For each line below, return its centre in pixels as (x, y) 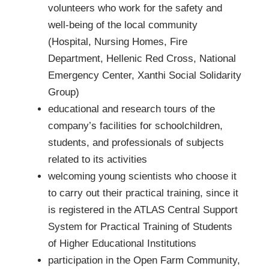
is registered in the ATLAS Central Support (143, 210)
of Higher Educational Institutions (122, 243)
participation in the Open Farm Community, (144, 260)
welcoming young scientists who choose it (142, 176)
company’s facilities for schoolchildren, (135, 125)
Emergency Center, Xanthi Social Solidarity (145, 75)
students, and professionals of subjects (136, 142)
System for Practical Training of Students (140, 226)
